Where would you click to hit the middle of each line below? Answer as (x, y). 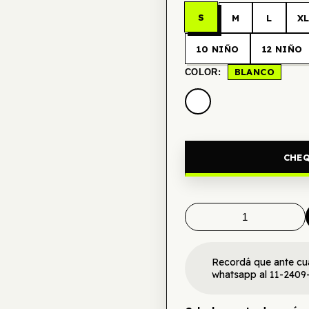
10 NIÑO (217, 49)
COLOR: (204, 72)
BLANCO (255, 72)
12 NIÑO (282, 49)
